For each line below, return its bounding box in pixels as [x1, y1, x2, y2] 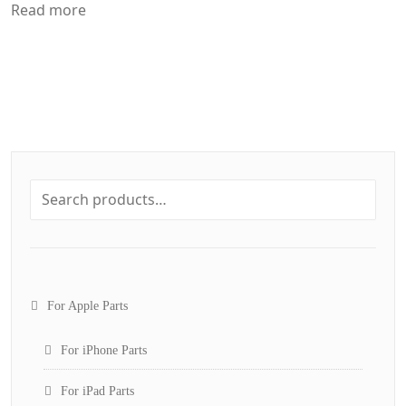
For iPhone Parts [61, 343, 147, 357]
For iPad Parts [61, 383, 134, 398]
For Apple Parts [47, 298, 128, 313]
